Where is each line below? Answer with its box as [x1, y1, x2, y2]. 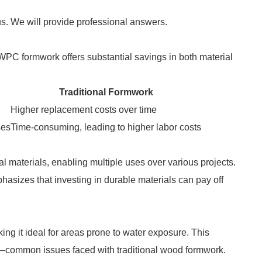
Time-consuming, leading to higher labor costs [11, 122, 201, 132]
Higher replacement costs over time [11, 105, 157, 115]
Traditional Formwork [58, 87, 153, 97]
